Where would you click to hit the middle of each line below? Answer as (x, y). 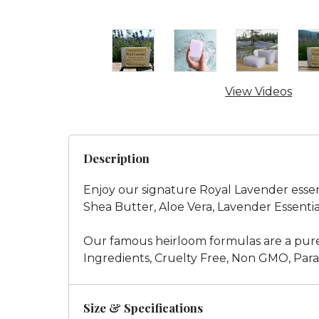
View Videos (258, 91)
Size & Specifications (143, 308)
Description (116, 158)
